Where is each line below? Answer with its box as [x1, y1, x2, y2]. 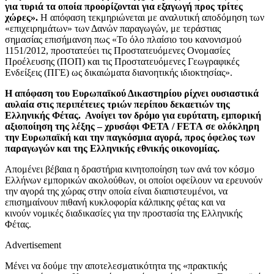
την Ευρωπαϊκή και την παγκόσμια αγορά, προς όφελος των [5, 131, 255, 143]
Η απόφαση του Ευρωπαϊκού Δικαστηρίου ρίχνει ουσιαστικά [5, 87, 259, 98]
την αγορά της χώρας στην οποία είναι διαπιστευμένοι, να [5, 185, 228, 196]
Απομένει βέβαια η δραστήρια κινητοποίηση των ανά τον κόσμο [5, 163, 254, 174]
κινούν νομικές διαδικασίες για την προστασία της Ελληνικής [5, 207, 242, 218]
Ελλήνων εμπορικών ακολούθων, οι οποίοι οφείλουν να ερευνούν [5, 174, 262, 185]
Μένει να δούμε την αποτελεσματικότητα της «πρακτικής [5, 260, 227, 271]
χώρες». [5, 12, 38, 23]
